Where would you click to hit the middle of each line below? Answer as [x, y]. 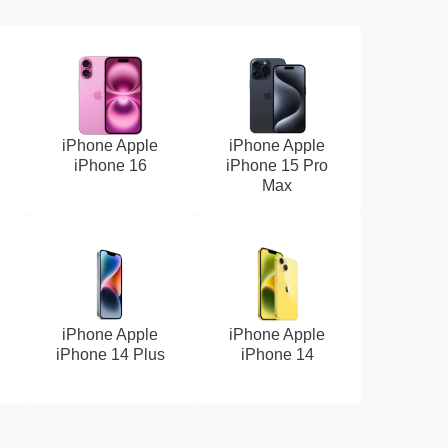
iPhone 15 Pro [277, 165]
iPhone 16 [110, 165]
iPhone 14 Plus [110, 354]
